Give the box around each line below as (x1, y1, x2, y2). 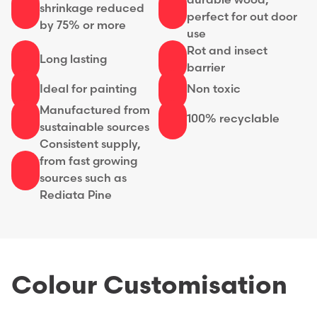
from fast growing (40, 155, 137, 168)
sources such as (40, 172, 127, 185)
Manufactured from (40, 104, 150, 117)
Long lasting (40, 53, 107, 67)
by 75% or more (40, 19, 126, 33)
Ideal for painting (40, 83, 137, 96)
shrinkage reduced (40, 2, 144, 16)
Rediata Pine (40, 189, 112, 202)
